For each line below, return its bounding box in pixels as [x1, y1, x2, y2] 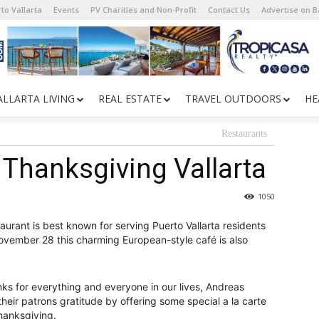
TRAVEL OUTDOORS [185, 92, 281, 105]
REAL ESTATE [98, 92, 162, 105]
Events [53, 4, 79, 15]
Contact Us [208, 4, 250, 15]
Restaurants [221, 128, 267, 139]
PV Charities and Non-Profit [90, 4, 197, 15]
